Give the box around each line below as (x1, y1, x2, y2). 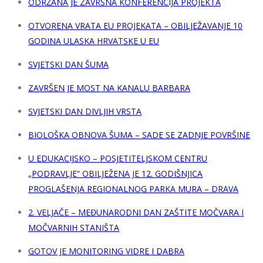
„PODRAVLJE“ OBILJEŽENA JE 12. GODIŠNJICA (28, 168, 203, 180)
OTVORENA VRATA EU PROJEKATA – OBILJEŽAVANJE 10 (28, 20, 242, 32)
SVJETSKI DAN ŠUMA (28, 59, 109, 70)
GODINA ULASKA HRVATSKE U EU (28, 35, 159, 47)
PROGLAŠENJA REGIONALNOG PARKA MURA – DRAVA (28, 183, 238, 195)
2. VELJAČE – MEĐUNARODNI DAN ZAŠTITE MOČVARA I (28, 207, 244, 218)
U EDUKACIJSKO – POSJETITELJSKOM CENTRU (28, 153, 207, 164)
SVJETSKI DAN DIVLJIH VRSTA (28, 106, 141, 117)
